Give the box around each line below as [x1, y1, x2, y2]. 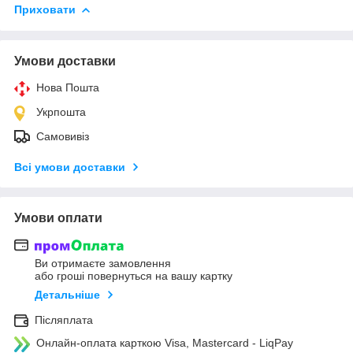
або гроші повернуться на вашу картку [35, 269, 232, 283]
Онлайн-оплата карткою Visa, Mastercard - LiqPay [36, 336, 293, 350]
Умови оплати [14, 210, 102, 225]
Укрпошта [36, 105, 86, 118]
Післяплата [35, 314, 93, 327]
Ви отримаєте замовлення [35, 257, 171, 270]
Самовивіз [36, 129, 89, 143]
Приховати [14, 2, 76, 16]
